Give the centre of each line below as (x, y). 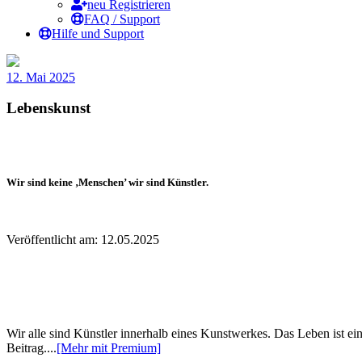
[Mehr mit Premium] (109, 348)
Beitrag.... (32, 348)
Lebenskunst (48, 108)
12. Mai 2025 (41, 77)
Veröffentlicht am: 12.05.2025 (83, 240)
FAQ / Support (122, 19)
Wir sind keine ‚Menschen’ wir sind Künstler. (107, 183)
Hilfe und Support (98, 33)
